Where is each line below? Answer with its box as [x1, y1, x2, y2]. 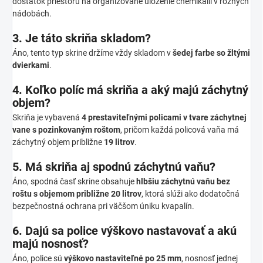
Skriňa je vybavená [12, 112, 82, 122]
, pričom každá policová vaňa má [120, 124, 239, 134]
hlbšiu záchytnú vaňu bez [136, 176, 230, 186]
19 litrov [104, 137, 134, 147]
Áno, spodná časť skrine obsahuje [12, 176, 136, 186]
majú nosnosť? [12, 236, 89, 251]
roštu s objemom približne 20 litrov [12, 188, 141, 198]
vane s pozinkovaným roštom [12, 124, 120, 134]
